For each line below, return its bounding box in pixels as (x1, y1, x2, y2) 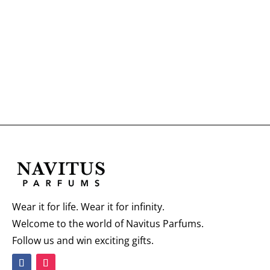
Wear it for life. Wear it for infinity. (12, 200, 165, 214)
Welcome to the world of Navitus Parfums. (12, 217, 204, 231)
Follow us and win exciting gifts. (12, 234, 154, 248)
